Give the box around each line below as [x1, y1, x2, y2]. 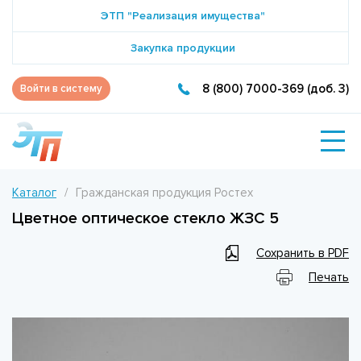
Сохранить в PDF [256, 245, 349, 260]
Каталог [12, 185, 56, 200]
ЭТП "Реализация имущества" [100, 9, 265, 23]
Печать [309, 269, 349, 284]
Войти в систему [20, 82, 102, 95]
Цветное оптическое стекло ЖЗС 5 [12, 208, 279, 228]
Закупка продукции [130, 41, 235, 55]
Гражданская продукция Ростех [76, 185, 253, 200]
